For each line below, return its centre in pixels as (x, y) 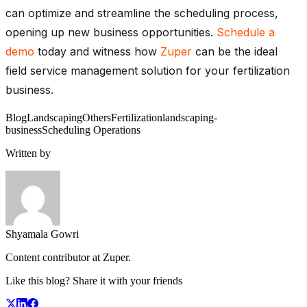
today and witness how (97, 51)
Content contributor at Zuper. (68, 257)
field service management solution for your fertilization (148, 70)
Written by (28, 153)
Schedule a (246, 32)
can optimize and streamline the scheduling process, (142, 13)
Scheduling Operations (91, 130)
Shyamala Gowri (42, 234)
